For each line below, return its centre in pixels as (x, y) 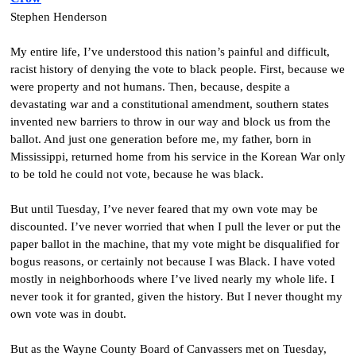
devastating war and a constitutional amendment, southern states (170, 104)
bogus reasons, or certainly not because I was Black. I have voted (173, 261)
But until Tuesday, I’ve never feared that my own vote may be (164, 209)
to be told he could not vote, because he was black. (137, 174)
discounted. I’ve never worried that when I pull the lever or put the (176, 226)
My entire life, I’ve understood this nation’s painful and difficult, (170, 51)
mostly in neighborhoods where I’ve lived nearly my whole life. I (172, 279)
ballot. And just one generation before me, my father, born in (161, 139)
